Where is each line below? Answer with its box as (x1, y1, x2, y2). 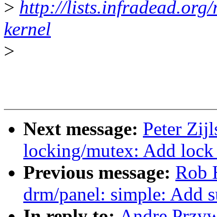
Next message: (23, 118, 143, 139)
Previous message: (23, 162, 175, 183)
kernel (4, 18, 51, 40)
